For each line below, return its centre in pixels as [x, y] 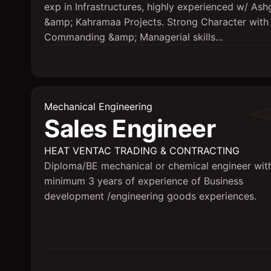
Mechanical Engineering [98, 106]
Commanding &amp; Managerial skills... [133, 37]
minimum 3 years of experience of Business [144, 181]
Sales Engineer [130, 129]
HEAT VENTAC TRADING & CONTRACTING [142, 151]
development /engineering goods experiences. [150, 196]
